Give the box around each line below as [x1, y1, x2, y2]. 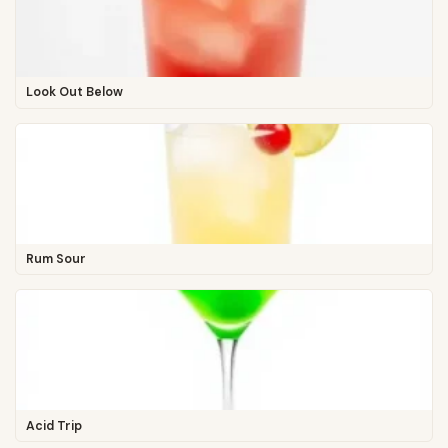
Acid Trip [25, 417, 82, 434]
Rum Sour [25, 251, 86, 268]
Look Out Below [25, 84, 123, 101]
